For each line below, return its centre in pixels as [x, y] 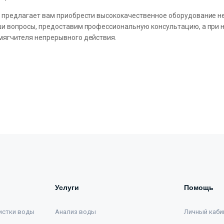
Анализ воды [75, 212]
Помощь [199, 188]
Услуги [67, 188]
